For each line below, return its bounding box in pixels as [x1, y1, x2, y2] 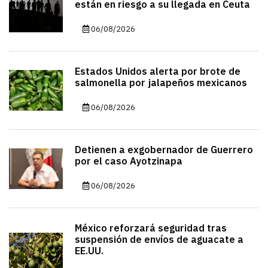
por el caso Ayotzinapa [75, 154, 182, 169]
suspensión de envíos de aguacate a [75, 233, 243, 247]
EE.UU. [75, 244, 103, 258]
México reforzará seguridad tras [75, 221, 227, 236]
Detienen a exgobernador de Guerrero [75, 143, 253, 157]
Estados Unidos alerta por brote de [75, 65, 240, 79]
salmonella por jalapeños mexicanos [75, 76, 247, 90]
